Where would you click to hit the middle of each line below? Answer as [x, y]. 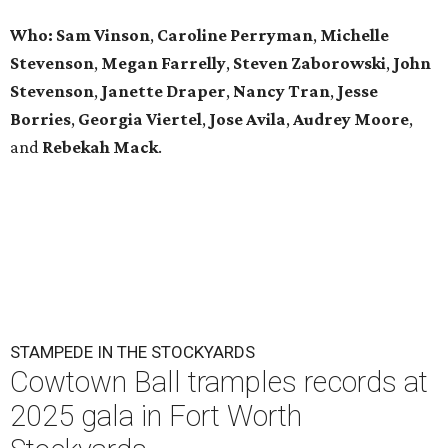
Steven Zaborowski [309, 63]
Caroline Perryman [235, 35]
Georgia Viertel [140, 119]
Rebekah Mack [100, 147]
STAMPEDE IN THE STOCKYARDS [132, 352]
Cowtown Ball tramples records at [219, 382]
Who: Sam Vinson [80, 35]
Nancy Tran [281, 91]
